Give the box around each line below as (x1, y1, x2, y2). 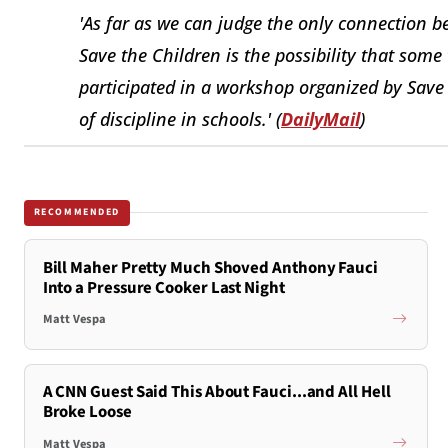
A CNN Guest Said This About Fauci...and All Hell (42, 380, 391, 405)
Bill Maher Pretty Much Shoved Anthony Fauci (42, 255, 378, 280)
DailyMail (281, 106, 360, 131)
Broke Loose (42, 400, 132, 425)
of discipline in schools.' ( (79, 106, 281, 131)
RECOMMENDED (33, 205, 121, 220)
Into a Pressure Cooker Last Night (42, 275, 285, 300)
